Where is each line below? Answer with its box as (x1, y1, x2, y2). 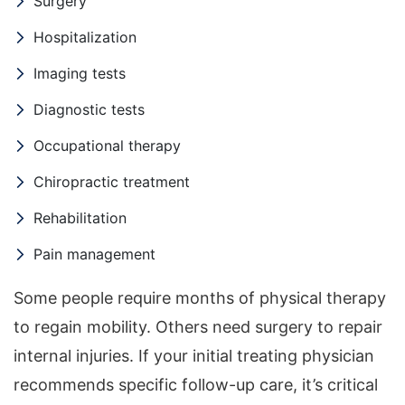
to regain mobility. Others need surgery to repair (14, 316, 382, 336)
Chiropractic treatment (33, 172, 190, 191)
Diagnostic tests (33, 99, 145, 118)
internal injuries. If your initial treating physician (14, 345, 374, 365)
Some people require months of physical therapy (14, 287, 386, 307)
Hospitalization (33, 27, 137, 46)
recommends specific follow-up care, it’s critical (14, 374, 378, 394)
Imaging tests (33, 63, 126, 82)
